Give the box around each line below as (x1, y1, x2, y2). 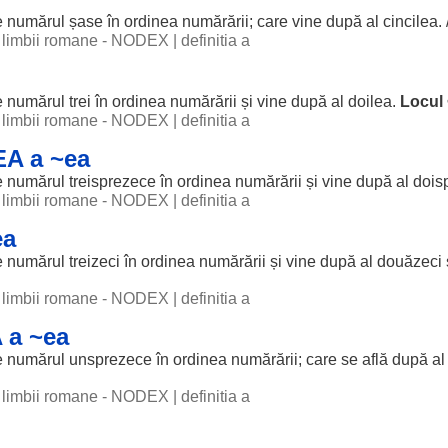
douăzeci (377, 253, 442, 270)
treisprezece (69, 173, 156, 190)
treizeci (69, 253, 120, 270)
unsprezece (69, 351, 152, 368)
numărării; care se (227, 351, 362, 368)
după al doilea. (287, 93, 400, 110)
